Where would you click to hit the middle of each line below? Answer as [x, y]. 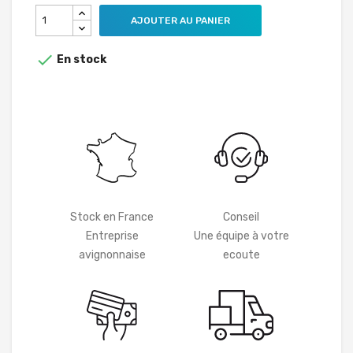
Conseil [241, 217]
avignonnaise [112, 255]
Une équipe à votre [241, 236]
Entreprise [112, 236]
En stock [80, 59]
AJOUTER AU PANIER [180, 20]
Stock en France [112, 217]
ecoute [241, 255]
